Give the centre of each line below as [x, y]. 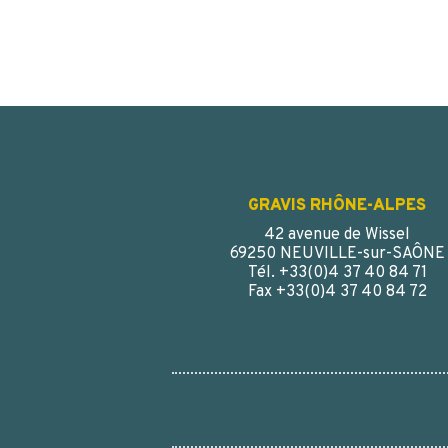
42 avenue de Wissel [337, 235]
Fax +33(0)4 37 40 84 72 [337, 292]
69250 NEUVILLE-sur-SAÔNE [337, 254]
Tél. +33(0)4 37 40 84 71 [337, 273]
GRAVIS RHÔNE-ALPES [337, 206]
